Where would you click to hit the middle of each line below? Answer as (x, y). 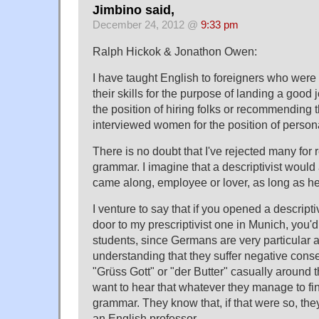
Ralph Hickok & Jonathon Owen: (175, 51)
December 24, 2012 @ (147, 25)
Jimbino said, (134, 10)
